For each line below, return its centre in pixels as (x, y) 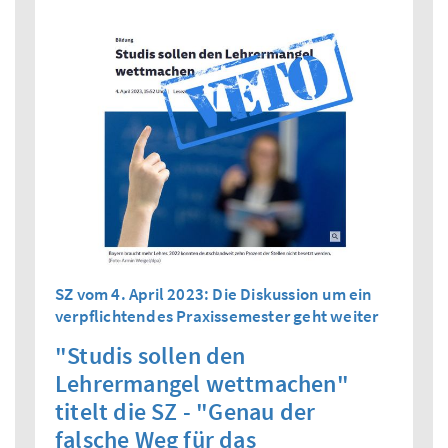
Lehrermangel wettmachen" (202, 384)
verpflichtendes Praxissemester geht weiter (217, 316)
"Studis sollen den (150, 356)
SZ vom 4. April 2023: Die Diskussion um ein (214, 294)
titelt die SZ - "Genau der (185, 412)
